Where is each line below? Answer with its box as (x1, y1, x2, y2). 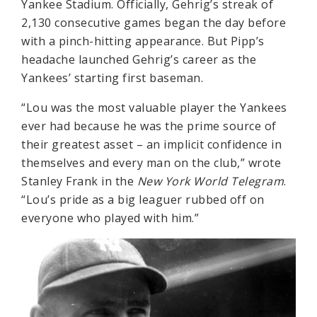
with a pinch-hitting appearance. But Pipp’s (21, 33, 265, 49)
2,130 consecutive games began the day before (21, 15, 286, 30)
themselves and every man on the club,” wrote (21, 155, 281, 171)
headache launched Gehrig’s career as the (21, 52, 256, 67)
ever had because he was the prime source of (21, 118, 277, 134)
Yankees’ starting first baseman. (21, 70, 203, 86)
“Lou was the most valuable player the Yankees (21, 100, 287, 115)
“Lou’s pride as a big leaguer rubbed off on (21, 192, 265, 207)
